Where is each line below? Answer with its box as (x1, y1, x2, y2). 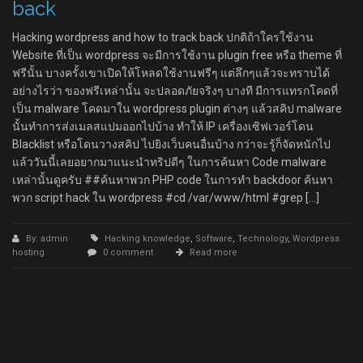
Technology (237, 233, 288, 244)
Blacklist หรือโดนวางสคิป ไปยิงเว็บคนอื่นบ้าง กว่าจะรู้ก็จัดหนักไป (12, 138, 331, 151)
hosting (12, 247, 45, 258)
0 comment (103, 247, 153, 258)
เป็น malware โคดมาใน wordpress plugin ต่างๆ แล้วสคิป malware (12, 102, 342, 115)
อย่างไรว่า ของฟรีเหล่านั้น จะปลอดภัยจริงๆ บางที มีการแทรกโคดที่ (12, 84, 338, 97)
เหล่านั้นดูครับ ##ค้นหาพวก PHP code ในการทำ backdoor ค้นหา (12, 173, 333, 186)
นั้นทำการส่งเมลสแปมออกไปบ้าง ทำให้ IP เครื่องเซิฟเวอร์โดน (12, 120, 314, 133)
